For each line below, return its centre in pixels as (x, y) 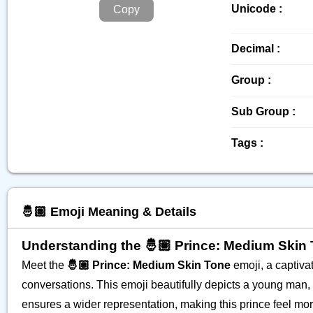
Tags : (247, 143)
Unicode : (257, 9)
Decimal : (256, 49)
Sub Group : (263, 111)
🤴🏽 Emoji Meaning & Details (109, 212)
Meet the (44, 265)
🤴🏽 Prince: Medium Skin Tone (149, 265)
